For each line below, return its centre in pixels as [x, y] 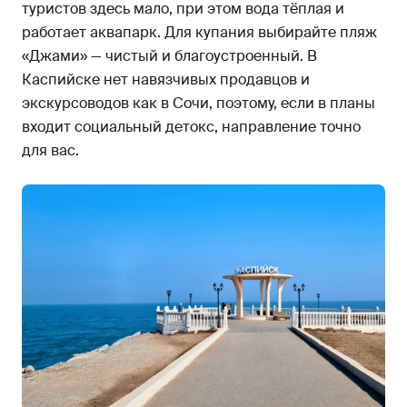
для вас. [50, 150]
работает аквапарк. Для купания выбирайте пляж [199, 32]
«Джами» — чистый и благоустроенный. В [169, 55]
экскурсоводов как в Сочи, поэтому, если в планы [199, 103]
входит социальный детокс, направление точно [191, 126]
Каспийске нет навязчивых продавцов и [166, 79]
